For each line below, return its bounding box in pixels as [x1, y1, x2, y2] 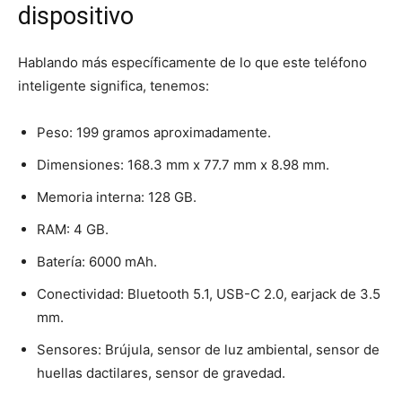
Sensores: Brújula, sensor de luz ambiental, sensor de [37, 341, 380, 359]
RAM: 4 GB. [37, 221, 109, 239]
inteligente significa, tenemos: [18, 77, 209, 95]
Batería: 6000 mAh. [37, 253, 157, 271]
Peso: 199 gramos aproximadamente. [37, 124, 271, 142]
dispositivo [18, 2, 134, 31]
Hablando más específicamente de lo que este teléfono [18, 54, 367, 72]
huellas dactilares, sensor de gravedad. [37, 364, 285, 382]
